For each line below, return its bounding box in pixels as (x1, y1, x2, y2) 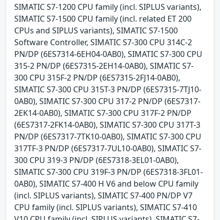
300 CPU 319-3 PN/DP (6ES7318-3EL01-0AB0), (14, 155, 179, 166)
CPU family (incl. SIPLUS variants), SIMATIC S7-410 (14, 202, 197, 213)
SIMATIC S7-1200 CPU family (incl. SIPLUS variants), (14, 1, 201, 13)
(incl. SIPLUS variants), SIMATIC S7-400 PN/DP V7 (14, 190, 192, 201)
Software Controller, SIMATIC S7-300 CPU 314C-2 (14, 37, 192, 48)
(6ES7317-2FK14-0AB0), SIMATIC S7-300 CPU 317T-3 (14, 119, 200, 131)
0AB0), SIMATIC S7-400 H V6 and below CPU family (14, 178, 198, 190)
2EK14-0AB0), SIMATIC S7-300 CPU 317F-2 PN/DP (14, 108, 192, 119)
